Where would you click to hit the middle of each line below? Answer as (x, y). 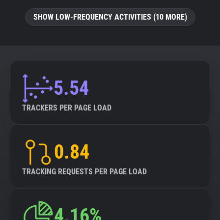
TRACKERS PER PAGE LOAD (67, 108)
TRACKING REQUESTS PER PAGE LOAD (84, 172)
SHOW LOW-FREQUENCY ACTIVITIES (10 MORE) (110, 17)
